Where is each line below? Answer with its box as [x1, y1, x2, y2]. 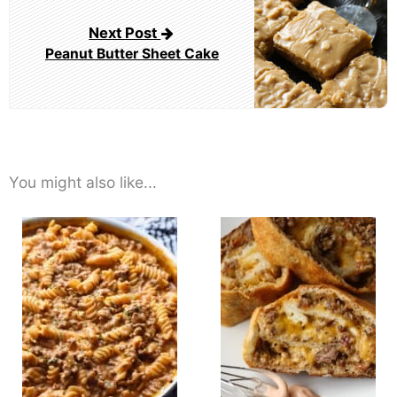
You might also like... [9, 173, 157, 192]
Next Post [89, 23, 161, 42]
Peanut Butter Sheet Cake [45, 44, 219, 62]
